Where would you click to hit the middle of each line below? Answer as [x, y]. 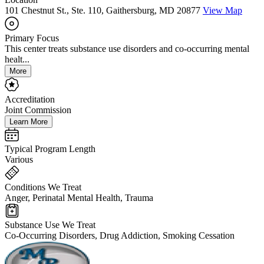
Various [19, 160]
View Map [222, 11]
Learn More [29, 122]
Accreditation [30, 100]
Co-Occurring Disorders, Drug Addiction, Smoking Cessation [120, 236]
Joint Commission [38, 110]
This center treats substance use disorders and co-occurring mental [127, 49]
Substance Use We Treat [50, 225]
